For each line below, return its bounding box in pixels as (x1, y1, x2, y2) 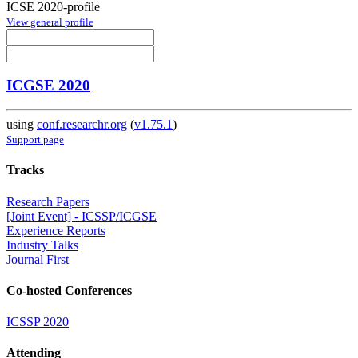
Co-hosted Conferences (6, 283, 132, 297)
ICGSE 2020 (6, 77, 90, 94)
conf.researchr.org (37, 117, 127, 132)
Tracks (6, 163, 44, 177)
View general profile (6, 15, 93, 28)
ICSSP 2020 (6, 315, 69, 329)
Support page (6, 133, 64, 146)
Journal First (6, 252, 69, 266)
